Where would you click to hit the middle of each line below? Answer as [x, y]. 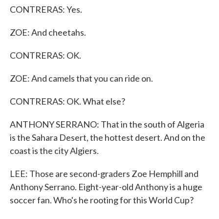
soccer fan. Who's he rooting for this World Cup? [102, 200]
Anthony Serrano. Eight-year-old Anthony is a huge [106, 187]
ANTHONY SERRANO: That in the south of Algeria [107, 124]
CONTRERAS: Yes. [46, 9]
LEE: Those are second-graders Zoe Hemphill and [104, 174]
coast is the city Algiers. [54, 151]
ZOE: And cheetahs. [48, 32]
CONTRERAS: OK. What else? [67, 101]
